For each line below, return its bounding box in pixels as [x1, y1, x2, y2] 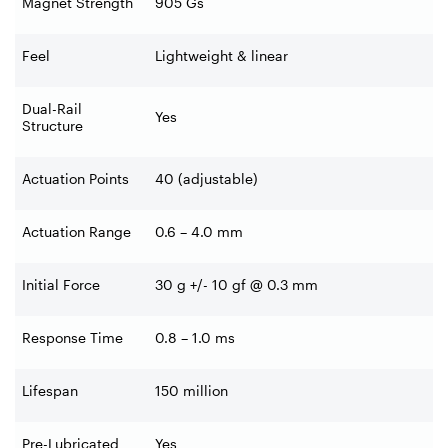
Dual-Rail [22, 99, 82, 117]
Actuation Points [22, 169, 129, 187]
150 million [155, 381, 228, 399]
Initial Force [22, 275, 100, 293]
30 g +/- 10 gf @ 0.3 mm [155, 275, 318, 293]
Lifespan [22, 381, 78, 399]
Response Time [22, 328, 123, 346]
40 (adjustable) [155, 169, 258, 187]
